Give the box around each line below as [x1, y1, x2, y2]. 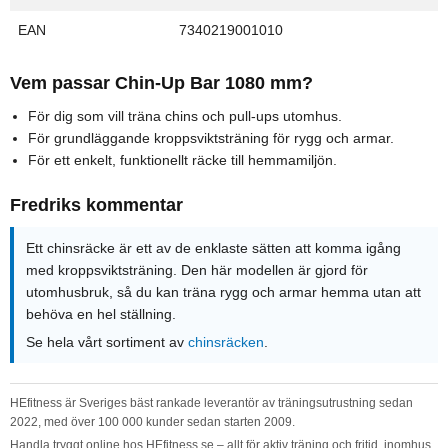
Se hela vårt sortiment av [26, 334, 188, 351]
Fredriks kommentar [10, 195, 183, 216]
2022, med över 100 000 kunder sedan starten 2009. [10, 415, 295, 430]
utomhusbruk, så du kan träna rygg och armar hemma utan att [26, 284, 421, 301]
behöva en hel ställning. [26, 306, 176, 323]
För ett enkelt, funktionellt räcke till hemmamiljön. [28, 152, 337, 169]
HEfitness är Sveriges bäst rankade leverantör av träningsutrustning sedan [10, 396, 413, 411]
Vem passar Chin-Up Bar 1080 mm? [10, 73, 313, 94]
